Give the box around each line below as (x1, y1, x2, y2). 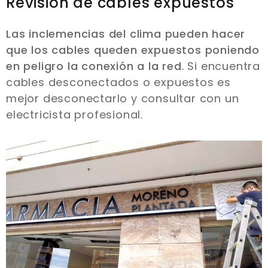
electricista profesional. (6, 106, 147, 122)
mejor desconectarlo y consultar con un (6, 90, 239, 106)
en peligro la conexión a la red (6, 58, 182, 74)
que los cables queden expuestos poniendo (6, 42, 260, 57)
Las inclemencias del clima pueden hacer (6, 26, 246, 41)
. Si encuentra (181, 58, 261, 74)
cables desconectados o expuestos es (6, 74, 231, 90)
